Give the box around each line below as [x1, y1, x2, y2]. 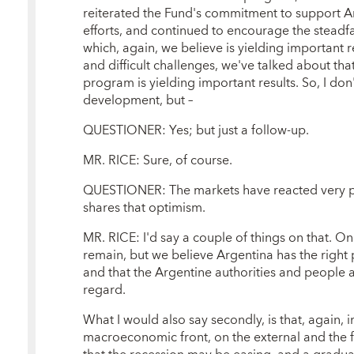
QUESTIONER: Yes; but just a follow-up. [82, 119, 309, 141]
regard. [82, 279, 126, 302]
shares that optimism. [82, 197, 205, 220]
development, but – [82, 88, 193, 111]
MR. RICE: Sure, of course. [82, 149, 232, 171]
